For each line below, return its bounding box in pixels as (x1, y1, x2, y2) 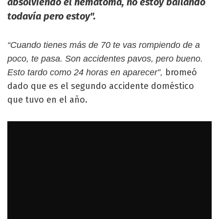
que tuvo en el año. (7, 94, 88, 105)
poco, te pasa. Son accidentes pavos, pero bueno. (7, 53, 203, 64)
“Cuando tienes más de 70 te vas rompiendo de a (7, 40, 200, 50)
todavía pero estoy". (7, 10, 96, 22)
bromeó (165, 66, 197, 78)
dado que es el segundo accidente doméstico (7, 80, 194, 91)
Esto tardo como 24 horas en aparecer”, (7, 67, 165, 77)
